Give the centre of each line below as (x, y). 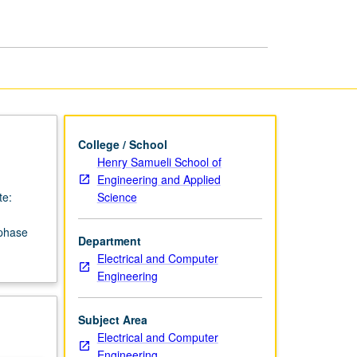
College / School (122, 144)
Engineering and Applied (159, 179)
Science (117, 196)
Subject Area (112, 319)
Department (109, 240)
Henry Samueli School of (159, 161)
